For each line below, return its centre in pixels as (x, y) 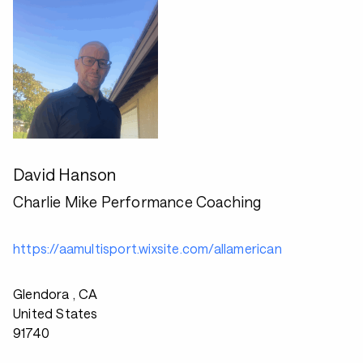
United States (56, 313)
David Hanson (65, 174)
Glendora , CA (56, 294)
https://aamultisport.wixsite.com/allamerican (147, 248)
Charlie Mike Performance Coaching (137, 202)
